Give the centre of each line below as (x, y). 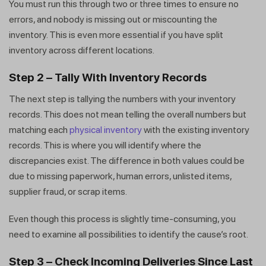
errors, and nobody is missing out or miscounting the (113, 20)
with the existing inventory (196, 130)
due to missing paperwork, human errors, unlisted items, (120, 176)
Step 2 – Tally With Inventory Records (109, 78)
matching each (39, 130)
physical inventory (106, 130)
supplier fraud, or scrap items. (68, 192)
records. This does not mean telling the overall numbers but (128, 115)
